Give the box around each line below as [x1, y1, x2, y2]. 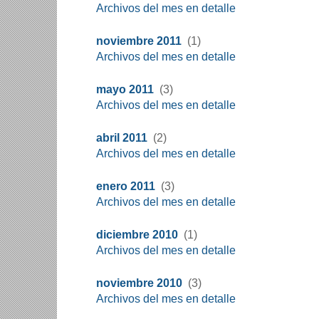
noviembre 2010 [96, 277, 182, 289]
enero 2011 [96, 180, 155, 192]
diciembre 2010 [96, 229, 178, 241]
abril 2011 [96, 132, 147, 144]
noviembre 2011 [96, 35, 182, 47]
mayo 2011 [96, 83, 154, 95]
